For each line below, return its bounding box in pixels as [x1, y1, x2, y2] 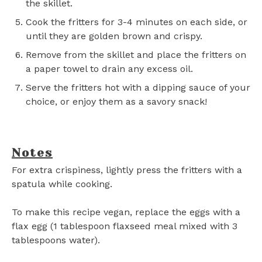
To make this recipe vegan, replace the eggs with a [12, 206, 240, 218]
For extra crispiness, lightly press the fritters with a [12, 164, 242, 175]
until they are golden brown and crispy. [26, 30, 202, 42]
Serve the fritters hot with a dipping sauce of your [26, 82, 250, 93]
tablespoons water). [12, 235, 100, 246]
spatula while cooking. [12, 178, 112, 189]
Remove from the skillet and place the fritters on [26, 49, 246, 60]
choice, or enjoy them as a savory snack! [26, 96, 207, 107]
